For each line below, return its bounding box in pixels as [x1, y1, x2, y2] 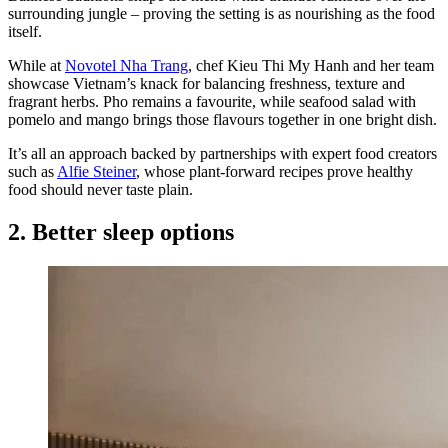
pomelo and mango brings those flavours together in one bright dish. [8, 111, 437, 129]
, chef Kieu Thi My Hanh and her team [188, 57, 434, 75]
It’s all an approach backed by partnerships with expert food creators [8, 145, 437, 163]
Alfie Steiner [57, 163, 136, 181]
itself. [8, 23, 42, 41]
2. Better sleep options [8, 219, 234, 246]
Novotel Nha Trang [65, 57, 188, 75]
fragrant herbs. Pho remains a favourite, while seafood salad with [8, 93, 416, 111]
